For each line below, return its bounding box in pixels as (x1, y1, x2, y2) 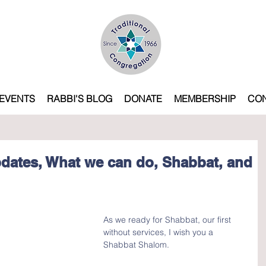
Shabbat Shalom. (103, 239, 169, 250)
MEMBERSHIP (174, 93, 236, 104)
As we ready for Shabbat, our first (103, 214, 233, 225)
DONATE (124, 93, 162, 104)
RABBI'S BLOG (47, 93, 112, 104)
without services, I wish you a (103, 227, 216, 237)
